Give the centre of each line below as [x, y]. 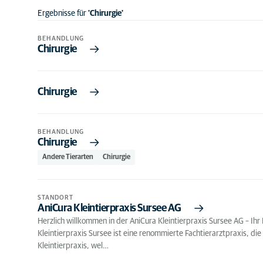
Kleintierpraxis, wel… [73, 246]
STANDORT [55, 198]
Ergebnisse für [63, 14]
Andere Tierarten [68, 157]
